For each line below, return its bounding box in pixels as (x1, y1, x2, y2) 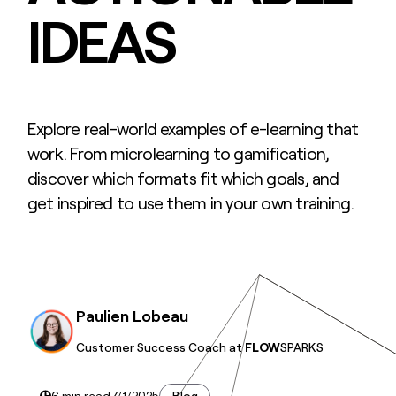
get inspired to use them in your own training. (27, 193, 354, 214)
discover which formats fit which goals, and (27, 168, 339, 189)
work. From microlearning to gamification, (27, 143, 330, 164)
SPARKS (280, 339, 324, 354)
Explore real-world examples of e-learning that (27, 118, 359, 140)
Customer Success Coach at (76, 339, 246, 354)
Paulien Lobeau (76, 307, 189, 326)
